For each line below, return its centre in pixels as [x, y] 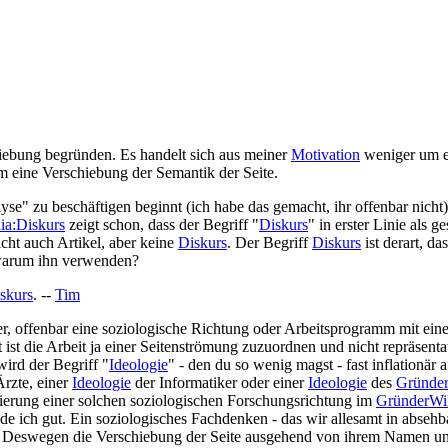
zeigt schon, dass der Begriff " [162, 224]
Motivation [325, 154]
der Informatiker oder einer [219, 382]
